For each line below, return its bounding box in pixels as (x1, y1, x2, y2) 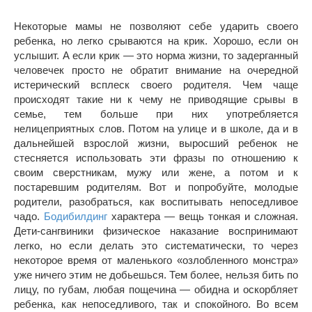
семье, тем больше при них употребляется (14, 107, 298, 120)
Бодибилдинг (44, 210, 107, 222)
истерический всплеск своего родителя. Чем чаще (14, 78, 298, 91)
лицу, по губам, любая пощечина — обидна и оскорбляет (14, 283, 298, 295)
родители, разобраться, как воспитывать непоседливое (14, 195, 298, 208)
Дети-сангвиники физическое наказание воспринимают (14, 224, 298, 237)
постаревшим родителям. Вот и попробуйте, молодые (14, 180, 298, 193)
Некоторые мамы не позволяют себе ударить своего (14, 19, 298, 32)
